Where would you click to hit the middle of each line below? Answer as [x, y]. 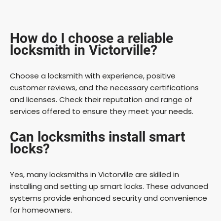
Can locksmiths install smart [97, 137]
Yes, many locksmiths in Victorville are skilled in [94, 174]
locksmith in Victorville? [84, 50]
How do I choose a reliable [92, 38]
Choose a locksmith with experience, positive [93, 75]
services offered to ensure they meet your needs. [102, 111]
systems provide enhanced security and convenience [109, 198]
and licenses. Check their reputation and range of [101, 99]
